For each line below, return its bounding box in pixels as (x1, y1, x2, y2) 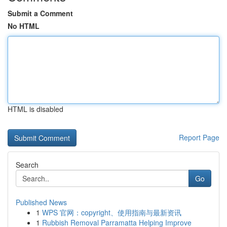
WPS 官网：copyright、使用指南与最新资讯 (42, 207, 181, 217)
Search (16, 160, 39, 170)
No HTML (8, 21, 40, 31)
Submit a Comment (8, 8, 73, 18)
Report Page (179, 132, 219, 142)
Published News (16, 197, 67, 207)
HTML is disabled (8, 104, 63, 114)
